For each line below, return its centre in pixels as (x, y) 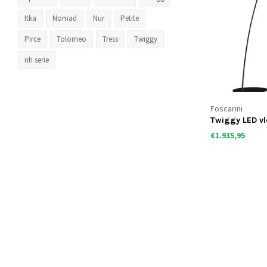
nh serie (37, 60)
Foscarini (227, 109)
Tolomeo (72, 39)
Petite (130, 18)
